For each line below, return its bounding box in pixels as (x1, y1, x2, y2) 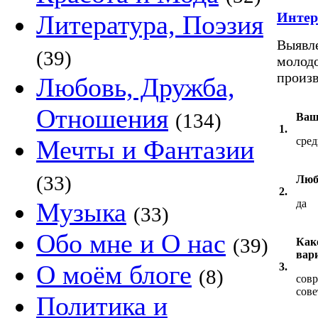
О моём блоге (36, 260, 192, 290)
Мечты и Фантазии (36, 135, 254, 165)
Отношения (36, 104, 168, 133)
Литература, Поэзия (36, 10, 263, 40)
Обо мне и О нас (36, 229, 226, 258)
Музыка (36, 197, 126, 227)
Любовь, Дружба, (36, 72, 235, 102)
